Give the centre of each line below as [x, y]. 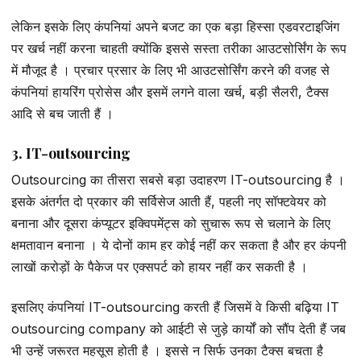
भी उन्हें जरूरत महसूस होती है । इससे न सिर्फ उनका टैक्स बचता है [167, 350]
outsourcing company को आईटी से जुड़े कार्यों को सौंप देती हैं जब [178, 328]
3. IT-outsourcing [71, 154]
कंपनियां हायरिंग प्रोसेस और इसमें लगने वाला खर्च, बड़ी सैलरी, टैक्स [170, 92]
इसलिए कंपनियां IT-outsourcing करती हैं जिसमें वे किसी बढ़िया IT [175, 307]
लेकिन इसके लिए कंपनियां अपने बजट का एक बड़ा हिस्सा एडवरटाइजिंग [175, 27]
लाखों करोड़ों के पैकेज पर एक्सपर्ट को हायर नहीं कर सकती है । [160, 267]
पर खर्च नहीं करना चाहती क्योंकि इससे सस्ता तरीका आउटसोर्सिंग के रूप [179, 49]
